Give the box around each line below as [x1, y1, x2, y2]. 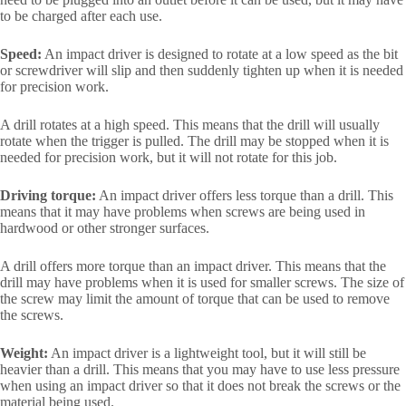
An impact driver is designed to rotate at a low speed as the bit [42, 46, 398, 63]
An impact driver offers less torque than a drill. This [96, 188, 393, 204]
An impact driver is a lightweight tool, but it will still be [48, 345, 366, 362]
